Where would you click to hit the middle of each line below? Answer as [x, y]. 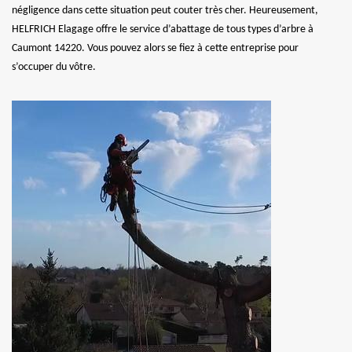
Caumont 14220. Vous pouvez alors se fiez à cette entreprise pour [155, 48]
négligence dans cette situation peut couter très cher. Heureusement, [165, 11]
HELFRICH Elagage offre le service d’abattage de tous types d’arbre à [163, 29]
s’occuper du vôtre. [54, 67]
